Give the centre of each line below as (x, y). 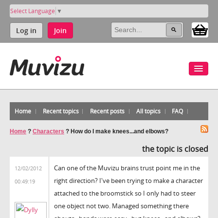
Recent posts (108, 111)
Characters (48, 131)
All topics (148, 111)
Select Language (33, 11)
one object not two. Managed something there (121, 206)
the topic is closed (175, 149)
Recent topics (61, 111)
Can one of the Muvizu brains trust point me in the (127, 168)
